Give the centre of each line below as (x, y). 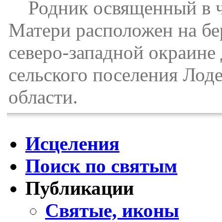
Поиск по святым (101, 166)
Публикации (80, 188)
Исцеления (72, 144)
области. (43, 97)
